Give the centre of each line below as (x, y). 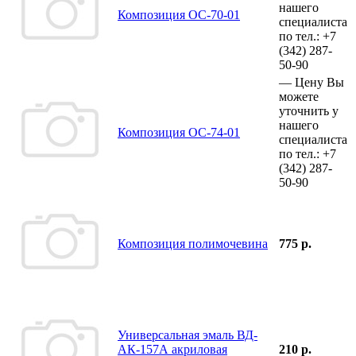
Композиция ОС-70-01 (179, 14)
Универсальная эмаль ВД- (188, 335)
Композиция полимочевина (193, 243)
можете (299, 96)
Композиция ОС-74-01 (179, 132)
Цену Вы (319, 82)
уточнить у (309, 110)
